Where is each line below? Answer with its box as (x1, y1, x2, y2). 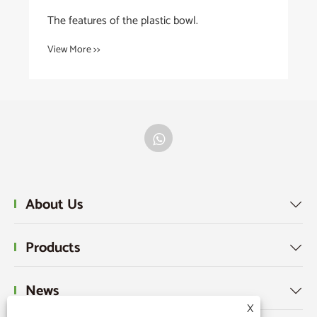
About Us (25, 192, 83, 217)
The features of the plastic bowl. (47, 11, 198, 31)
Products (25, 236, 80, 260)
